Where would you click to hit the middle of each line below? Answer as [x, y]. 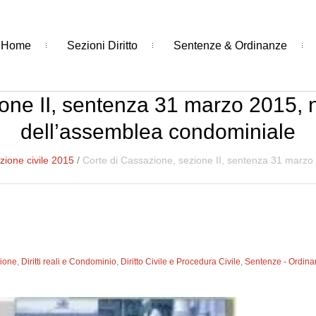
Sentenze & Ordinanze [230, 45]
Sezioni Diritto [102, 45]
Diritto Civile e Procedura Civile [181, 262]
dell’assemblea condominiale [158, 132]
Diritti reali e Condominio [69, 262]
